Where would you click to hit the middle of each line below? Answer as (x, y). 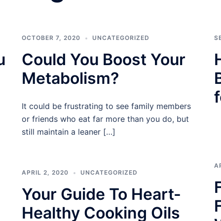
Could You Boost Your (104, 59)
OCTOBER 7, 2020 (51, 38)
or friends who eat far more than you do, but (105, 119)
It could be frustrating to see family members (106, 106)
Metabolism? (70, 78)
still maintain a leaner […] (69, 132)
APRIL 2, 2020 (45, 172)
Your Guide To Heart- (101, 194)
